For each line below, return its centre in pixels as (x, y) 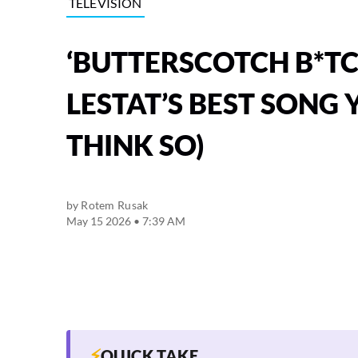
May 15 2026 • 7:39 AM (125, 221)
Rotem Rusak (115, 205)
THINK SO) (135, 145)
